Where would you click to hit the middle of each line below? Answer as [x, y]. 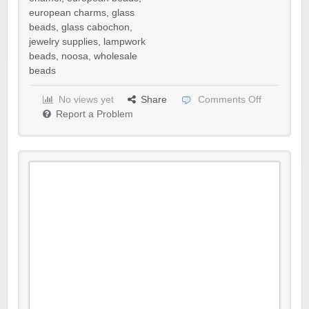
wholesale [116, 56]
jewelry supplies [63, 42]
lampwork [124, 42]
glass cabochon [96, 27]
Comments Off [230, 100]
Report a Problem [94, 114]
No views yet [86, 100]
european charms [68, 13]
